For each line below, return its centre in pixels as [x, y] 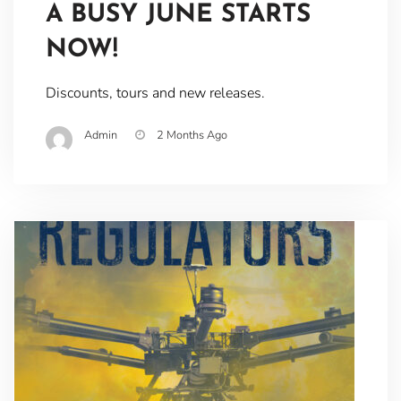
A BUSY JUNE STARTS [178, 16]
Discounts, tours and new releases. [155, 94]
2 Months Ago [192, 136]
